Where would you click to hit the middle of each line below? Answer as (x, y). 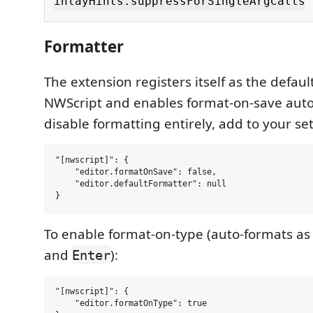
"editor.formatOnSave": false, (136, 172)
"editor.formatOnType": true (131, 304)
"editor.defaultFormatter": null (141, 184)
